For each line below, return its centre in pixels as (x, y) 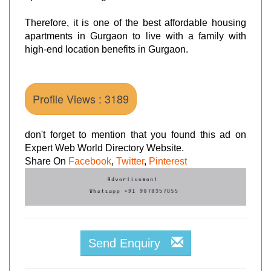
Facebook (90, 161)
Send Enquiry (129, 243)
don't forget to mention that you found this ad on (135, 134)
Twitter (130, 161)
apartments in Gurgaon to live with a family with (135, 36)
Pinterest (168, 161)
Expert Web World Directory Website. (104, 148)
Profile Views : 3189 (81, 98)
